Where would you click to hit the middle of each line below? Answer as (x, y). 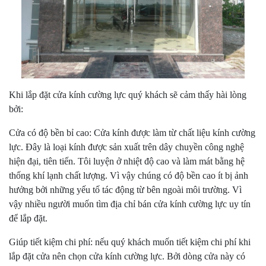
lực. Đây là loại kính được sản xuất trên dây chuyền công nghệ (126, 147)
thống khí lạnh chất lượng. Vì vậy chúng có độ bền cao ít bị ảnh (129, 176)
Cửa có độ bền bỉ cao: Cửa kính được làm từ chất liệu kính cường (132, 133)
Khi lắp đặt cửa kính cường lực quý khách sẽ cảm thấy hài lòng (128, 95)
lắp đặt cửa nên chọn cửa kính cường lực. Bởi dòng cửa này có (127, 256)
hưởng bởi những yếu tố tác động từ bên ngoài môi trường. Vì (125, 190)
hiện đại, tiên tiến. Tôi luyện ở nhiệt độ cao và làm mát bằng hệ (127, 161)
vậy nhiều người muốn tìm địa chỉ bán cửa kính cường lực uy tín (130, 204)
